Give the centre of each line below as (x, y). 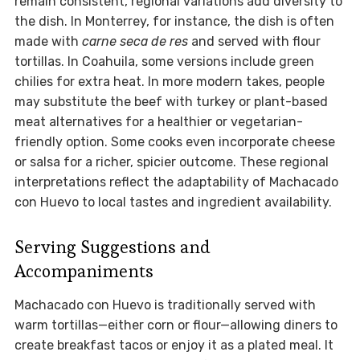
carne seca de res (135, 42)
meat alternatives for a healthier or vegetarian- (158, 122)
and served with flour (254, 42)
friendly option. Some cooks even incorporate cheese (174, 142)
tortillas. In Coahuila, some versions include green (164, 62)
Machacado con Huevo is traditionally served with (165, 305)
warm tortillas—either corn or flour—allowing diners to (176, 325)
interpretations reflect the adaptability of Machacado (176, 182)
